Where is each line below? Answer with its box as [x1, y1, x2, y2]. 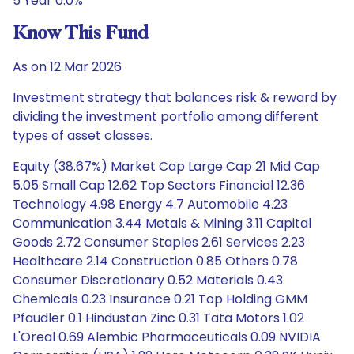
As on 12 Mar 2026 [13, 58, 122, 76]
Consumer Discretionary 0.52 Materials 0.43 [13, 271, 283, 289]
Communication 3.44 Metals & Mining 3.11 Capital [13, 214, 311, 232]
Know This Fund [13, 24, 149, 43]
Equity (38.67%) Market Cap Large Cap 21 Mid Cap [13, 157, 320, 175]
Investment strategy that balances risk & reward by [13, 88, 337, 107]
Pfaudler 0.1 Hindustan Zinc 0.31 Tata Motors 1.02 [13, 309, 304, 327]
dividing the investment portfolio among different [13, 107, 319, 126]
